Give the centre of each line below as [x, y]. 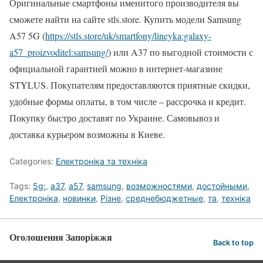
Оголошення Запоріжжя [61, 237]
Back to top [233, 243]
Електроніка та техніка [102, 161]
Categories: [33, 161]
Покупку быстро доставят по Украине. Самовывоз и [114, 117]
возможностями [159, 186]
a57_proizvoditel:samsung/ [59, 52]
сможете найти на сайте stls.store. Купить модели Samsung [125, 19]
